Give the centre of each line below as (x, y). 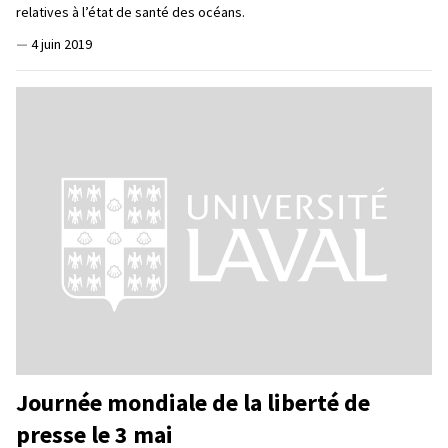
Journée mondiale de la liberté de (193, 402)
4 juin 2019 (61, 43)
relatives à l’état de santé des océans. (132, 11)
